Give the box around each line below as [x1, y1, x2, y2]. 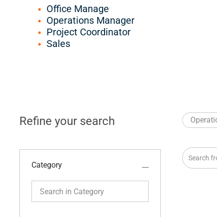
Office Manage [46, 3, 109, 15]
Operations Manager [46, 15, 135, 27]
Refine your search [19, 114, 115, 128]
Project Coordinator [46, 26, 131, 38]
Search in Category [31, 180, 95, 190]
